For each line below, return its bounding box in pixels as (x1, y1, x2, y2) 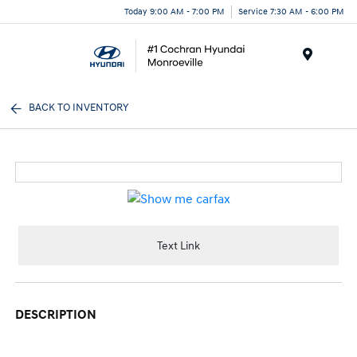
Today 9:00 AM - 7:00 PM (124, 6, 225, 17)
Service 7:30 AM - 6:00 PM (238, 6, 344, 17)
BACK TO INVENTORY (29, 101, 129, 114)
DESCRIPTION (15, 307, 97, 324)
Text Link (157, 238, 200, 253)
